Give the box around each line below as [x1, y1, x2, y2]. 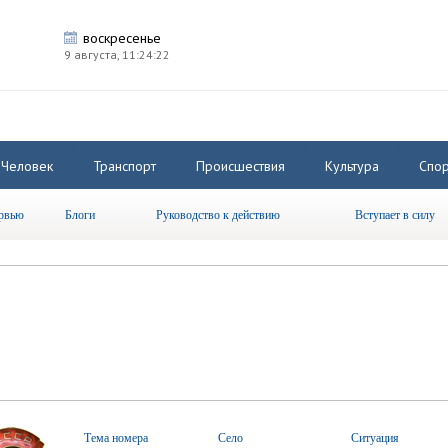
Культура [325, 157, 379, 175]
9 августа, [64, 47, 122, 62]
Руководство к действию [156, 206, 280, 222]
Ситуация [351, 429, 400, 445]
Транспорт [93, 157, 156, 175]
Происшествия [196, 157, 285, 175]
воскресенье [83, 29, 161, 47]
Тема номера [84, 429, 148, 445]
